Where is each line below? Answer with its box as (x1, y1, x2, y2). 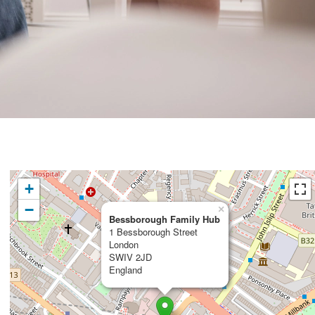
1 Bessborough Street (109, 225, 198, 238)
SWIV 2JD (109, 250, 152, 264)
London (109, 238, 139, 251)
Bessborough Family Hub (109, 212, 220, 226)
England (109, 263, 142, 276)
